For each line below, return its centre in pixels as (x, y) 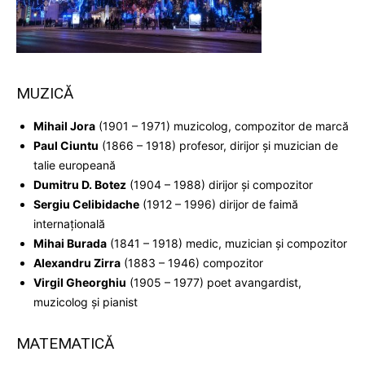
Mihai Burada (70, 243)
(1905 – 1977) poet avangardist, (214, 282)
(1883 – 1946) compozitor (192, 262)
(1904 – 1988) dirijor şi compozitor (220, 184)
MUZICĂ (45, 93)
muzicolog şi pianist (86, 301)
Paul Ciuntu (66, 145)
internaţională (69, 223)
